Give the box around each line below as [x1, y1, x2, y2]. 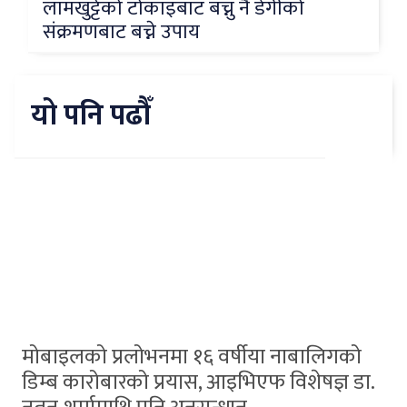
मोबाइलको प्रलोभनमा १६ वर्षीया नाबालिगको [22, 338, 362, 375]
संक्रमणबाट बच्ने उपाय [43, 15, 200, 50]
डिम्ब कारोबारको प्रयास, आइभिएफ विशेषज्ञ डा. [22, 363, 374, 401]
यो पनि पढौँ [30, 91, 152, 140]
